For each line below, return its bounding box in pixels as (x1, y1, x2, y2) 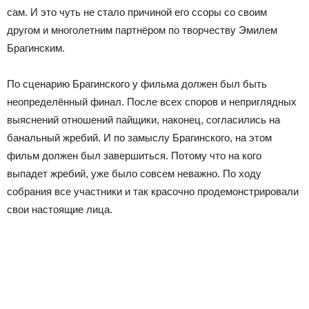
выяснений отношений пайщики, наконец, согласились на (7, 113, 280, 126)
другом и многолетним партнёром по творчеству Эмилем (7, 23, 277, 36)
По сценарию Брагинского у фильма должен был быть (7, 77, 267, 90)
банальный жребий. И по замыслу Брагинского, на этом (7, 131, 272, 143)
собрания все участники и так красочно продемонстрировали (7, 185, 299, 197)
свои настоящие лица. (7, 203, 112, 215)
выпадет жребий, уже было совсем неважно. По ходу (7, 167, 261, 179)
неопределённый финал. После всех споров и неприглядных (7, 95, 297, 108)
